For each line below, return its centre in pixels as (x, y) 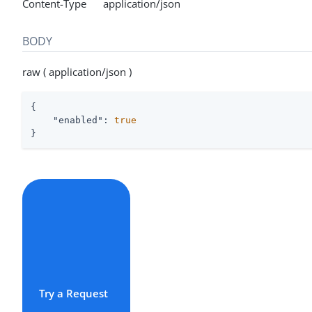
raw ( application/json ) (77, 71)
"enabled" (78, 120)
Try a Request (73, 294)
